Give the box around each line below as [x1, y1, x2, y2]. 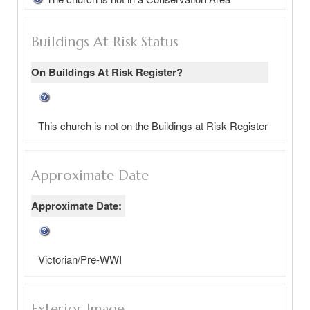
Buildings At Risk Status [31, 33, 179, 51]
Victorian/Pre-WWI [38, 252, 122, 266]
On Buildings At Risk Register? [31, 64, 183, 80]
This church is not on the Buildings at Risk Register [38, 118, 268, 133]
